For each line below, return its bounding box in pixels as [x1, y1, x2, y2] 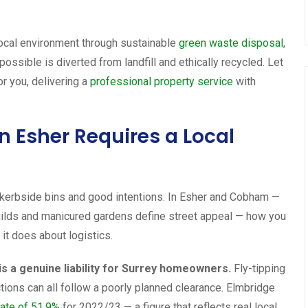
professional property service [90, 74, 233, 88]
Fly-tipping [231, 261, 285, 275]
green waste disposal [179, 36, 283, 49]
